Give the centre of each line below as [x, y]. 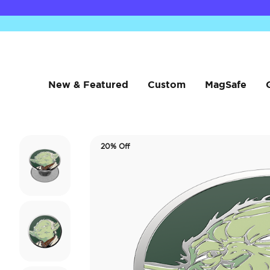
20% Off [115, 146]
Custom [166, 84]
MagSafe [225, 84]
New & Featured [88, 84]
